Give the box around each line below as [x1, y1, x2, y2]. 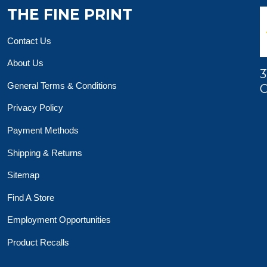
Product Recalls [7, 237, 69, 247]
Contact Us [7, 35, 51, 46]
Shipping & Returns [7, 147, 82, 158]
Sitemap [7, 170, 39, 181]
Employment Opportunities [7, 215, 111, 225]
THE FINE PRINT [7, 5, 132, 23]
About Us [7, 58, 44, 69]
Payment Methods [7, 125, 79, 135]
